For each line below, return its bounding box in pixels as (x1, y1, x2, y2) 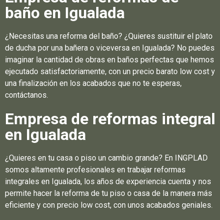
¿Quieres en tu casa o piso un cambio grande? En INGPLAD (5, 153, 208, 163)
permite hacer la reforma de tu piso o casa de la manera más (5, 188, 212, 198)
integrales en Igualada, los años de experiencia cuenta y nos (5, 176, 211, 186)
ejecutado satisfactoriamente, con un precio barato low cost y (5, 66, 215, 76)
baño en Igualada (5, 3, 125, 22)
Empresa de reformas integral (5, 109, 215, 128)
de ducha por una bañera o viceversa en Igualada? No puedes (5, 43, 215, 53)
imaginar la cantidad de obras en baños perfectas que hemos (5, 55, 214, 64)
